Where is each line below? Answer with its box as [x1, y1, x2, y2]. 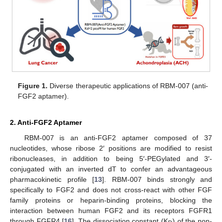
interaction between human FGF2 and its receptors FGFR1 [10, 207, 212, 215]
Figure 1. [18, 81, 48, 90]
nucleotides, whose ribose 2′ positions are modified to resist [10, 144, 212, 153]
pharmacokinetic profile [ [10, 175, 94, 184]
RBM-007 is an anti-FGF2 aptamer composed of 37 [24, 134, 212, 142]
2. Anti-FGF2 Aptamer [10, 118, 82, 127]
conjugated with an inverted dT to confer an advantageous [10, 165, 212, 173]
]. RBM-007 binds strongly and [102, 175, 212, 184]
